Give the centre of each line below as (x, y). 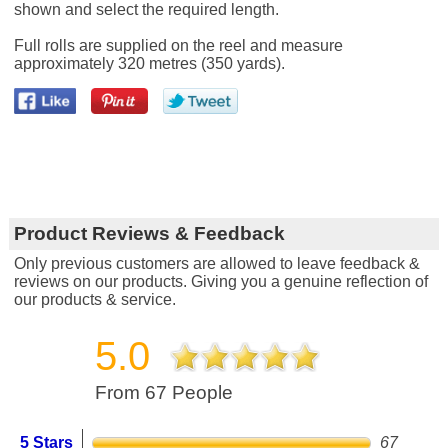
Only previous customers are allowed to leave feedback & (216, 263)
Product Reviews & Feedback (149, 233)
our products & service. (94, 299)
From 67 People (163, 392)
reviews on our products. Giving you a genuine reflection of (220, 281)
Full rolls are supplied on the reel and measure (178, 45)
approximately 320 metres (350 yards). (149, 63)
